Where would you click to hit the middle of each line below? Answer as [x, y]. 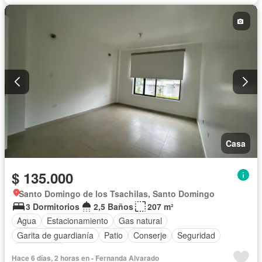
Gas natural [140, 221]
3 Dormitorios [53, 206]
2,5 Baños [113, 206]
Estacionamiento [77, 221]
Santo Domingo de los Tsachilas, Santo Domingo [117, 193]
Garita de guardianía [55, 235]
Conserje [150, 235]
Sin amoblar [39, 250]
